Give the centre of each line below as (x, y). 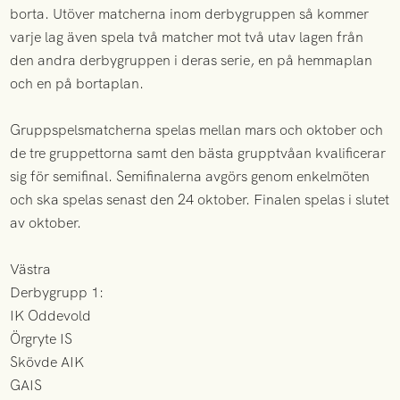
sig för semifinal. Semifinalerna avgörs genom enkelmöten (190, 176)
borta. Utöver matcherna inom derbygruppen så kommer (190, 13)
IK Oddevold (51, 315)
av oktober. (46, 222)
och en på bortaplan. (77, 83)
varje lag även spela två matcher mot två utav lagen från (187, 37)
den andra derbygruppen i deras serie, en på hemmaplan (192, 60)
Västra (31, 269)
